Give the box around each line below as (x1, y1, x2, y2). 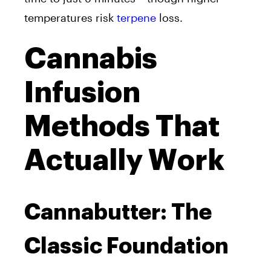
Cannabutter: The (24, 201, 212, 223)
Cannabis (24, 44, 157, 73)
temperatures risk (24, 10, 117, 24)
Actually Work (24, 145, 224, 175)
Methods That (24, 111, 220, 141)
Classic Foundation (24, 235, 229, 257)
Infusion (24, 77, 140, 107)
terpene (117, 10, 156, 24)
